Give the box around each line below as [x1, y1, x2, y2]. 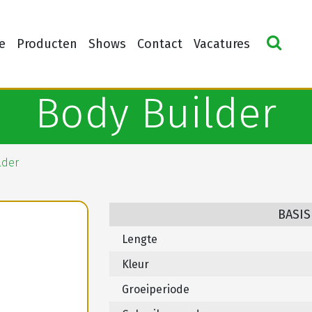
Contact [136, 36, 182, 52]
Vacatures [193, 36, 250, 52]
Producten [16, 36, 77, 52]
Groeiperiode [122, 283, 190, 296]
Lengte [122, 233, 158, 246]
